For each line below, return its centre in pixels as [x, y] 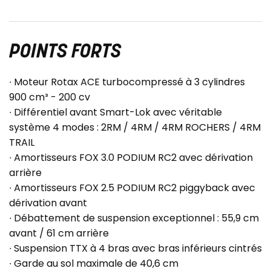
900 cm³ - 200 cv [50, 97]
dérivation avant [48, 203]
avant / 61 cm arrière [59, 233]
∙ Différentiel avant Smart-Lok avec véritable [116, 113]
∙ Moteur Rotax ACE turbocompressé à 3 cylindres [127, 82]
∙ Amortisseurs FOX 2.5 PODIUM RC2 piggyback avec [132, 188]
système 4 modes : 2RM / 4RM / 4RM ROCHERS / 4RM [135, 128]
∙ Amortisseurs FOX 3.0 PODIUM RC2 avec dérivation [131, 158]
